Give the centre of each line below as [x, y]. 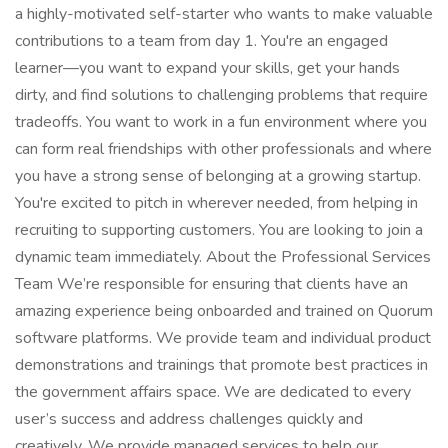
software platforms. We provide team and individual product [223, 338]
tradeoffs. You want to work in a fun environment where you [221, 122]
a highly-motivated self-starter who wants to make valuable [224, 14]
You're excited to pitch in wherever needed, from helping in [216, 203]
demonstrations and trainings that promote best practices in [221, 365]
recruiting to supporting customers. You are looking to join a [219, 230]
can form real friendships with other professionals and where [223, 149]
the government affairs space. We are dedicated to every [213, 392]
